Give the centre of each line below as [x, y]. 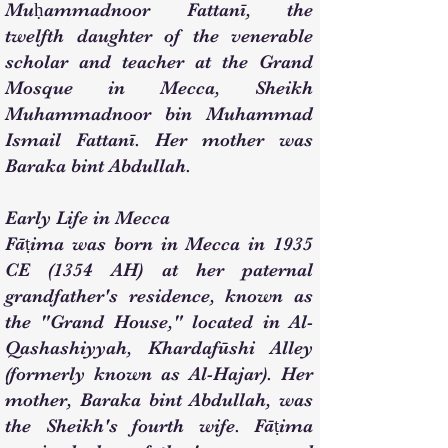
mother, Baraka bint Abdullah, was [159, 400]
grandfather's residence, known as [159, 296]
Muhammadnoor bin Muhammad [159, 114]
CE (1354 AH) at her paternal [159, 270]
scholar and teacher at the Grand [159, 62]
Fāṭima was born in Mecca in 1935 [159, 244]
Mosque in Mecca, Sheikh [159, 88]
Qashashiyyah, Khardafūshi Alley [159, 348]
